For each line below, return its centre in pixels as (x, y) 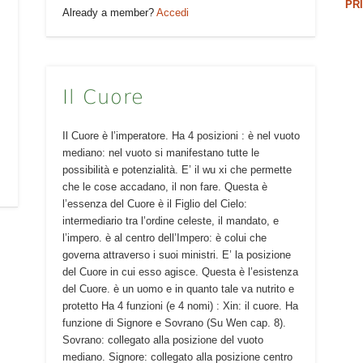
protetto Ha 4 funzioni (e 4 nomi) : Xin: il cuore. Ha (180, 306)
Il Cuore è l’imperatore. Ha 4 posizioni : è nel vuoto (181, 136)
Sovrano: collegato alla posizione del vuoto (162, 340)
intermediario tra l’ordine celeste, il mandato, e (170, 221)
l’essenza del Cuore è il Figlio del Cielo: (154, 204)
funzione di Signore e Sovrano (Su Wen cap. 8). (174, 323)
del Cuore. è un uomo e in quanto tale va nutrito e (178, 289)
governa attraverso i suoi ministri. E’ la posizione (176, 255)
